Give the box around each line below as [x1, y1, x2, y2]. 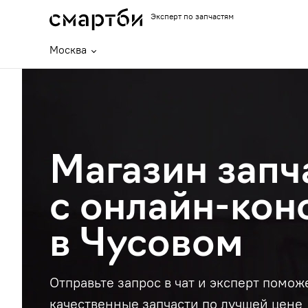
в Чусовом [49, 227, 244, 265]
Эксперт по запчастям [151, 11, 234, 21]
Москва [49, 43, 87, 56]
